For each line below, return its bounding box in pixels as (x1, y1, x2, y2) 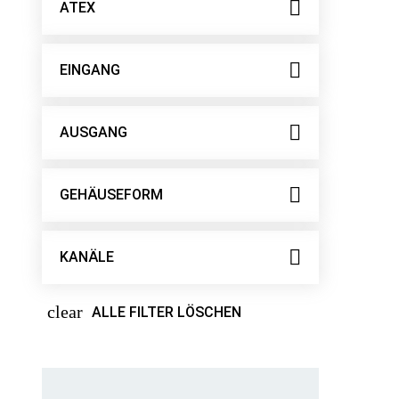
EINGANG (60, 61, 120, 78)
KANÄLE (60, 248, 114, 265)
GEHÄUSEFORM (60, 185, 163, 203)
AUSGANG (60, 123, 127, 141)
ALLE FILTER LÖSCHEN (92, 303, 241, 321)
